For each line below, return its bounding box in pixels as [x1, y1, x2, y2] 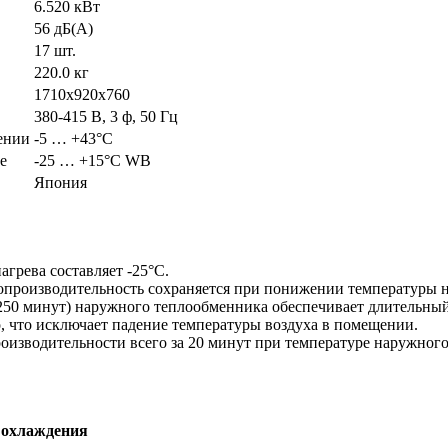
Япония [34, 174, 87, 192]
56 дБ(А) [34, 20, 93, 38]
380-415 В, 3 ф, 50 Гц [34, 108, 178, 126]
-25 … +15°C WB [34, 152, 151, 170]
